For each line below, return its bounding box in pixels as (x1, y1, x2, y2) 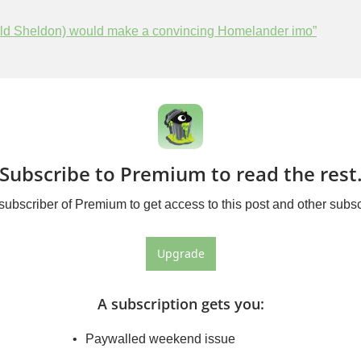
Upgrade (156, 246, 205, 262)
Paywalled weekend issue (85, 332, 235, 346)
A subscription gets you (97, 294, 260, 314)
